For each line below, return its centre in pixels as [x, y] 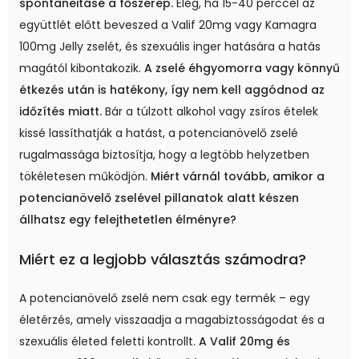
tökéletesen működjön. [85, 176]
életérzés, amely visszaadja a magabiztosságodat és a [172, 319]
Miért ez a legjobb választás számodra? [163, 259]
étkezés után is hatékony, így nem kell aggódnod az [172, 89]
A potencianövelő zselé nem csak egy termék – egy [165, 298]
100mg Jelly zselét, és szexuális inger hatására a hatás [170, 46]
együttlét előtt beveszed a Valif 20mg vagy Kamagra [168, 24]
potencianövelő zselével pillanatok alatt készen [159, 198]
